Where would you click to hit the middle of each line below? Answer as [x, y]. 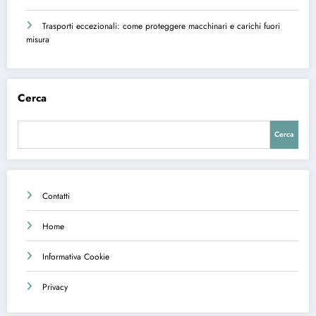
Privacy [55, 287]
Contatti [56, 196]
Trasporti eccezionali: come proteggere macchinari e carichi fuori [161, 26]
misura [38, 39]
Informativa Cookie [76, 256]
